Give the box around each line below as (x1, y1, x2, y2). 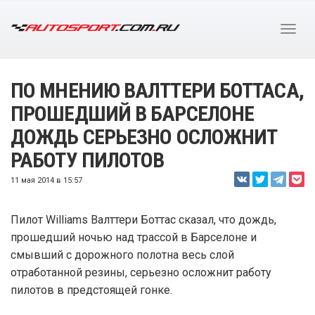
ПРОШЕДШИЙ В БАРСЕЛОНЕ (11, 101, 255, 126)
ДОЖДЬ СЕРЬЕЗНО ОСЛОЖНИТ (11, 124, 278, 149)
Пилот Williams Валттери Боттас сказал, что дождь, (11, 213, 276, 226)
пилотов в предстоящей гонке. (11, 283, 172, 297)
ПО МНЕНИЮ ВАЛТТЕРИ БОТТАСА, (11, 78, 304, 103)
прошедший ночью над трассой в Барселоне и (11, 231, 257, 244)
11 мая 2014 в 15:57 (11, 176, 82, 185)
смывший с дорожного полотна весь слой (11, 248, 234, 262)
